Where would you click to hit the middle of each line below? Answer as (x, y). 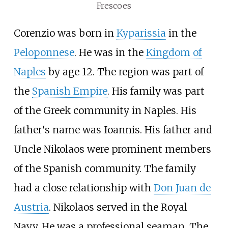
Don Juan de (182, 188)
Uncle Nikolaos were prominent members (112, 149)
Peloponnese (44, 52)
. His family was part (156, 91)
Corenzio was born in (65, 33)
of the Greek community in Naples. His (105, 110)
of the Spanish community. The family (105, 168)
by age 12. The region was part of (124, 72)
